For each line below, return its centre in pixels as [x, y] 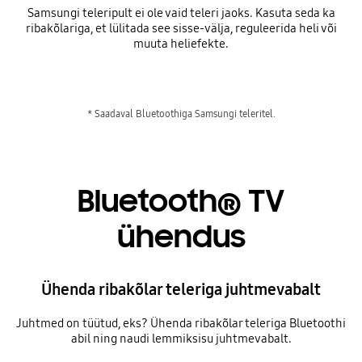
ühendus [181, 237]
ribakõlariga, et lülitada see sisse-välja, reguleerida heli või [181, 29]
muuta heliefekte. [181, 44]
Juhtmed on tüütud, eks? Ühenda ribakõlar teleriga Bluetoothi [181, 324]
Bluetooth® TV [181, 202]
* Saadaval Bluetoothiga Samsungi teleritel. [181, 113]
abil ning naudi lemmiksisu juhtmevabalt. [181, 339]
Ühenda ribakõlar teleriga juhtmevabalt [181, 290]
